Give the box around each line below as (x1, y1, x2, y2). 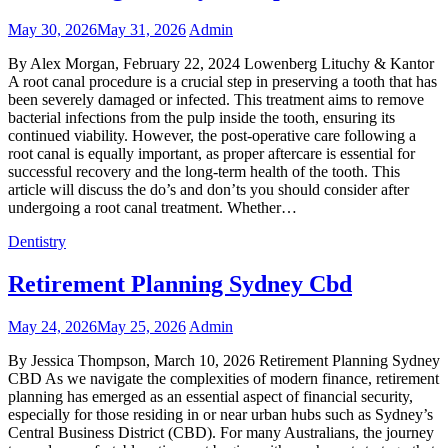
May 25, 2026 (97, 318, 186, 336)
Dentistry (8, 233, 66, 251)
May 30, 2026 (8, 21, 97, 39)
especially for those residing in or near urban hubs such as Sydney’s (8, 406, 433, 424)
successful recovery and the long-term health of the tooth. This (8, 163, 400, 181)
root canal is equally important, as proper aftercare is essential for (8, 145, 415, 163)
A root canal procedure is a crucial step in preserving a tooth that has (8, 73, 437, 91)
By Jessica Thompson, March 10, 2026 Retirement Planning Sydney (8, 352, 440, 370)
